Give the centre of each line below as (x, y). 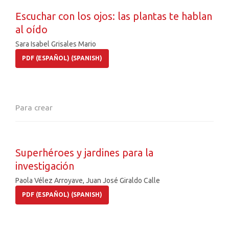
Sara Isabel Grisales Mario (56, 44)
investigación (45, 166)
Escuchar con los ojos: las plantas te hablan (114, 16)
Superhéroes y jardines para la (84, 153)
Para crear (34, 108)
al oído (31, 30)
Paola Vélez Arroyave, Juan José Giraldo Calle (88, 181)
